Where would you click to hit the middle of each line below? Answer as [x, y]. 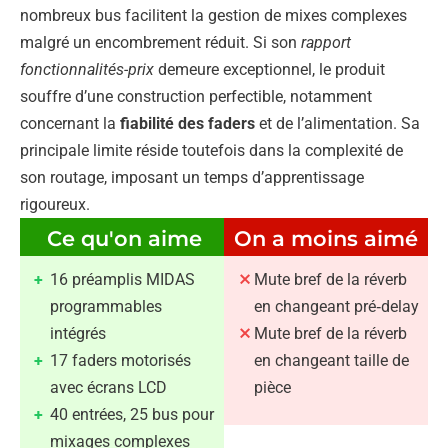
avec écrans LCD [108, 387]
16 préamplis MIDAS [122, 279]
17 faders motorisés [120, 360]
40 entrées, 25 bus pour [132, 414]
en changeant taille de [331, 360]
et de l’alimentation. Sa [337, 123]
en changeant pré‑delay [336, 306]
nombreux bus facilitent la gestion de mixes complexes [213, 15]
